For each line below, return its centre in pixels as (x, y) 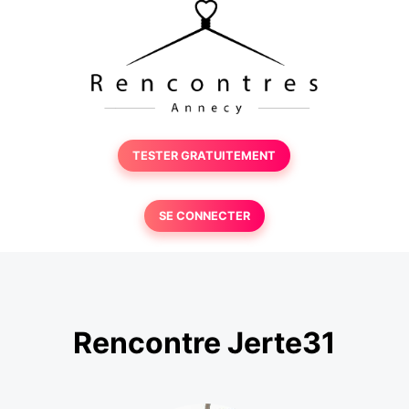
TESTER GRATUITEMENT (204, 156)
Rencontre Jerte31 (204, 343)
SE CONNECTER (204, 216)
